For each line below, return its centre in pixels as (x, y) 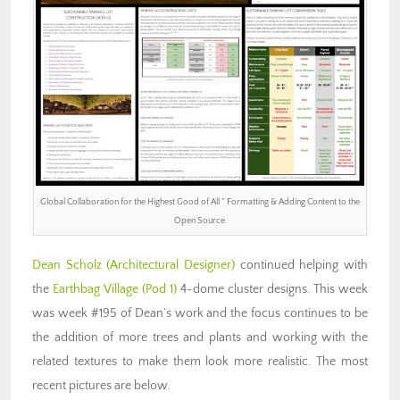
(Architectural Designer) (171, 266)
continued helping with (302, 266)
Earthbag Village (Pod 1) (115, 290)
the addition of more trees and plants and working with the (200, 338)
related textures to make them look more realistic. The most (200, 362)
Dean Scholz (67, 266)
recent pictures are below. (101, 386)
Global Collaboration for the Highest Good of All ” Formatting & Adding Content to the (200, 202)
